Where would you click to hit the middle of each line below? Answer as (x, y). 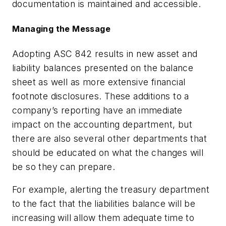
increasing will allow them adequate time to (103, 218)
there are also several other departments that (109, 138)
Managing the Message (61, 29)
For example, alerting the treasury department (111, 190)
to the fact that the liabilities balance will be (104, 204)
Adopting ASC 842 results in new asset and (105, 53)
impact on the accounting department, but (102, 124)
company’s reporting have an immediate (97, 110)
